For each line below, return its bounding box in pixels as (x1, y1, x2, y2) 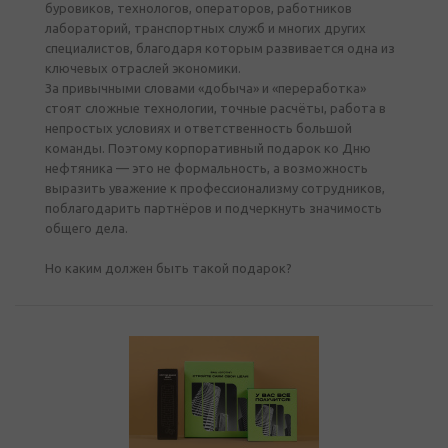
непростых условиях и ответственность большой (45, 121, 352, 135)
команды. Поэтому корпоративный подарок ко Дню (45, 141, 371, 155)
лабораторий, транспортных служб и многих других (45, 21, 366, 35)
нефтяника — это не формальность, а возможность (45, 161, 368, 175)
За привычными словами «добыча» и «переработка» (45, 81, 366, 95)
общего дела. (45, 221, 128, 235)
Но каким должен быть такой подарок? (45, 261, 292, 275)
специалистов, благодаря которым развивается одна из (45, 41, 395, 55)
